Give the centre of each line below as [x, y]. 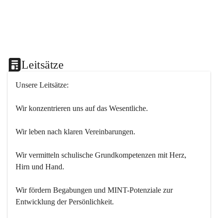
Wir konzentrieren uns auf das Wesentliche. [82, 108]
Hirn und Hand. [40, 167]
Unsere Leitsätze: [42, 85]
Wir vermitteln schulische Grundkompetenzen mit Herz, [102, 155]
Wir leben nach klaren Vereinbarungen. [75, 132]
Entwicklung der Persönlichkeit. [65, 202]
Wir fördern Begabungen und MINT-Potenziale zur [95, 190]
